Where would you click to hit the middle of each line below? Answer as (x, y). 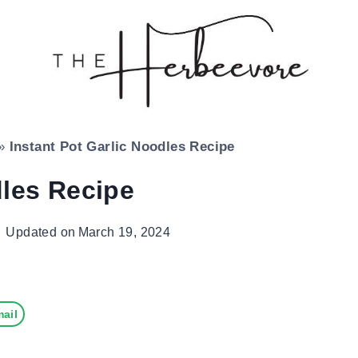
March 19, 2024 (124, 233)
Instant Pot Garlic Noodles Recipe (122, 147)
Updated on (41, 233)
